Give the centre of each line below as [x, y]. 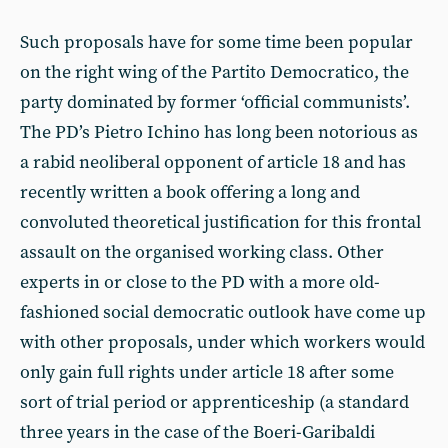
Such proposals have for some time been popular [216, 42]
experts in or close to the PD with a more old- [200, 282]
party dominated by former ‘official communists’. [215, 102]
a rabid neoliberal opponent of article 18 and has [213, 162]
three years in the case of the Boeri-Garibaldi [197, 432]
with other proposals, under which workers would [222, 342]
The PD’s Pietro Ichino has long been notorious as [219, 132]
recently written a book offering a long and [190, 192]
